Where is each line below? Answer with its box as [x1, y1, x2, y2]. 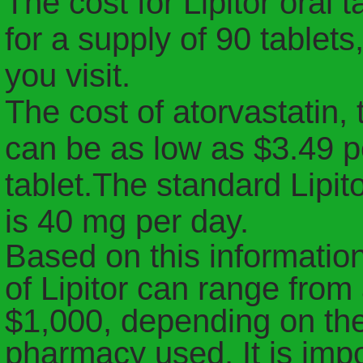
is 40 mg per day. [5, 203, 249, 239]
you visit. [5, 58, 130, 93]
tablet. [5, 167, 92, 203]
